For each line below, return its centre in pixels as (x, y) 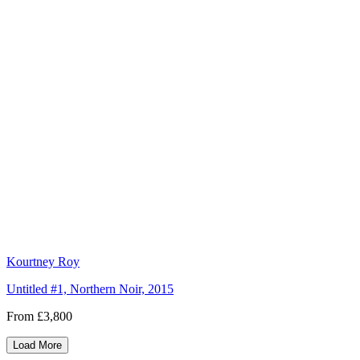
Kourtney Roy (43, 262)
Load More (37, 346)
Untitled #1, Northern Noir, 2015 (90, 289)
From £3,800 (39, 317)
